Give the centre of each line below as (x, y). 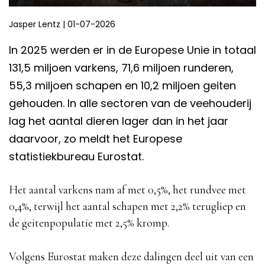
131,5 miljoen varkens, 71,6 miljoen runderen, (121, 67)
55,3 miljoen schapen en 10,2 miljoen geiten (122, 85)
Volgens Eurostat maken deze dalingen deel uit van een (131, 256)
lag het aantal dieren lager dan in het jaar (119, 121)
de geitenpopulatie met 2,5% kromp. (89, 223)
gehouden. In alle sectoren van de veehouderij (130, 103)
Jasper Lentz (35, 24)
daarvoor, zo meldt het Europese (96, 138)
